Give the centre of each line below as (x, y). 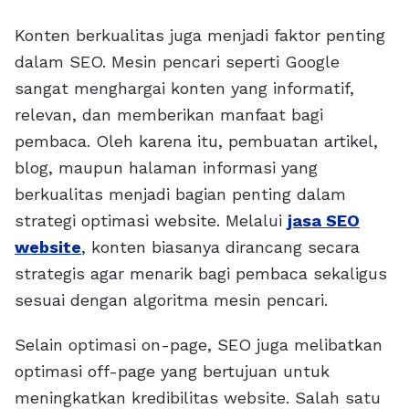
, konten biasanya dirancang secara (220, 247)
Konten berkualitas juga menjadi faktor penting (200, 36)
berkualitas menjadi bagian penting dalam (180, 194)
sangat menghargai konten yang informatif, (184, 89)
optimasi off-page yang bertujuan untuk (172, 372)
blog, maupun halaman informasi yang (166, 168)
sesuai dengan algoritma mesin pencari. (171, 300)
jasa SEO (324, 221)
